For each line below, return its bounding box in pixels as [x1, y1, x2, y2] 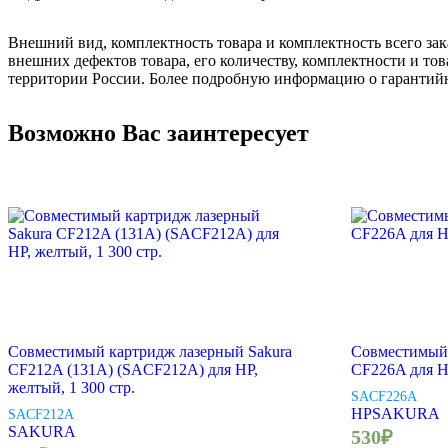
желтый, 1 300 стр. [8, 379, 135, 397]
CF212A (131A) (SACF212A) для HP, [8, 361, 258, 379]
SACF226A [351, 389, 418, 405]
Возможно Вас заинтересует [8, 120, 309, 147]
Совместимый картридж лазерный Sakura [8, 343, 292, 361]
